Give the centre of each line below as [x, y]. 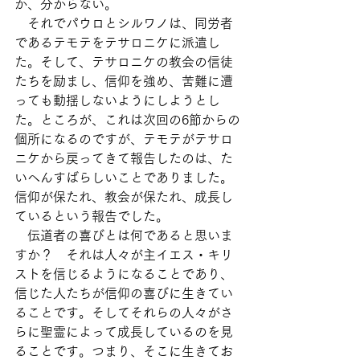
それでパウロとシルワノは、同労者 [124, 23]
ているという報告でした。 [92, 216]
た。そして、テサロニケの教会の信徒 [124, 62]
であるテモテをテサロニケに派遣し [117, 43]
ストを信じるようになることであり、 [124, 274]
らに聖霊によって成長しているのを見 [124, 332]
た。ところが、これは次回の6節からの [127, 120]
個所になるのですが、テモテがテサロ [124, 139]
